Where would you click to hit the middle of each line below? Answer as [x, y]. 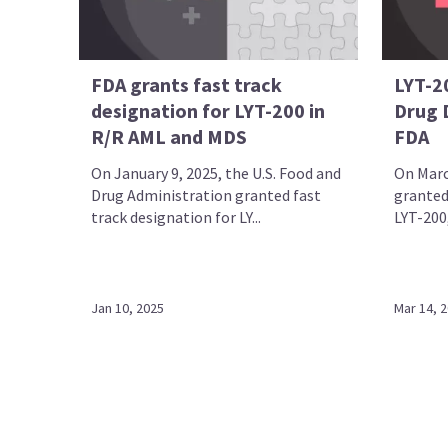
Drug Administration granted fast [206, 194]
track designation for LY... [176, 216]
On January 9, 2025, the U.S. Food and [216, 172]
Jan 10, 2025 [128, 308]
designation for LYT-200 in [208, 110]
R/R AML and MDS [169, 136]
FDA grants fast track [187, 84]
